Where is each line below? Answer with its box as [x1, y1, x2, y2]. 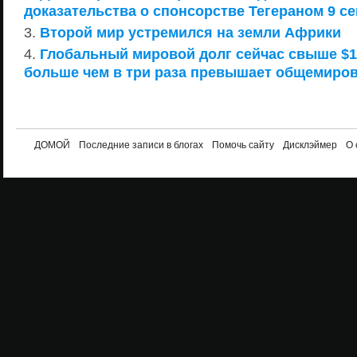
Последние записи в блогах [79, 139, 203, 151]
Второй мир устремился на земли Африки [40, 24, 341, 41]
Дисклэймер [283, 139, 337, 151]
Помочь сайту [212, 139, 274, 151]
